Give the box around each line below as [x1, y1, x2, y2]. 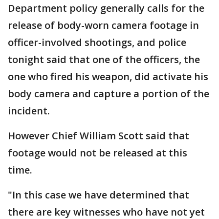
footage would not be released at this [8, 146, 187, 159]
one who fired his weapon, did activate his [8, 70, 208, 83]
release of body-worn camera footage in [8, 19, 199, 32]
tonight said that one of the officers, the [8, 53, 200, 66]
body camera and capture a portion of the [8, 87, 209, 100]
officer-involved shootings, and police [8, 36, 186, 49]
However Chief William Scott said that [8, 129, 189, 142]
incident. [8, 104, 50, 117]
